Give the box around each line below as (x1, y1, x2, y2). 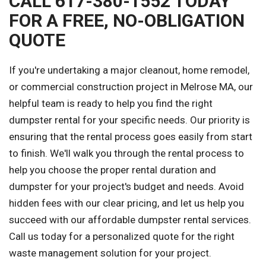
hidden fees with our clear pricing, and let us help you (9, 197, 244, 210)
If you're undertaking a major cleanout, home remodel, (9, 64, 249, 77)
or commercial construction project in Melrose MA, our (9, 81, 253, 93)
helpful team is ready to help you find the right (9, 97, 213, 110)
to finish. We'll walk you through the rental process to (9, 147, 244, 160)
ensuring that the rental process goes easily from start (9, 131, 252, 143)
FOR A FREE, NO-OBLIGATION (9, 10, 245, 31)
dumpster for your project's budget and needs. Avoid (9, 180, 244, 193)
